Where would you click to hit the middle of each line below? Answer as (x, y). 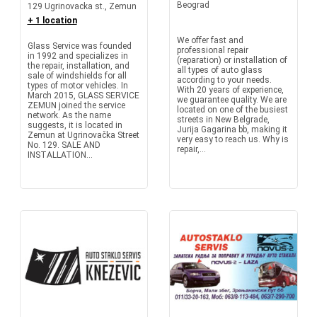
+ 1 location (52, 21)
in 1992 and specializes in (77, 56)
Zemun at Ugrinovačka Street (83, 135)
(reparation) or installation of (232, 60)
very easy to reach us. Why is (233, 139)
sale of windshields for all (77, 76)
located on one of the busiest (232, 110)
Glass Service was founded (79, 46)
